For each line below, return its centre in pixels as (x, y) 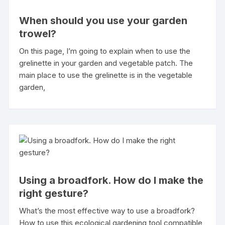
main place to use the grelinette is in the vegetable (106, 75)
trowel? (38, 33)
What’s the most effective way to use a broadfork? (107, 210)
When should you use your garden (103, 20)
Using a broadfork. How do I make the (111, 180)
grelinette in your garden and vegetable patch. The (106, 63)
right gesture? (54, 193)
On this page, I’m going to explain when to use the (105, 51)
